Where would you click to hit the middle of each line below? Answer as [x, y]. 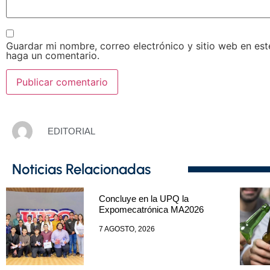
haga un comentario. [53, 56]
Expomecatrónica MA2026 [151, 210]
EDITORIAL [71, 131]
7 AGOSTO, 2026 [127, 229]
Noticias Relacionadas [81, 169]
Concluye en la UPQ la [143, 199]
